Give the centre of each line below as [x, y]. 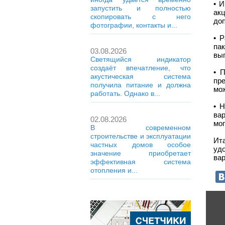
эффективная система [141, 162]
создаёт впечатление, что [141, 68]
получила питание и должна [141, 85]
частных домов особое [141, 145]
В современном [141, 128]
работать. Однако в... [125, 93]
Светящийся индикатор [141, 59]
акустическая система [141, 76]
